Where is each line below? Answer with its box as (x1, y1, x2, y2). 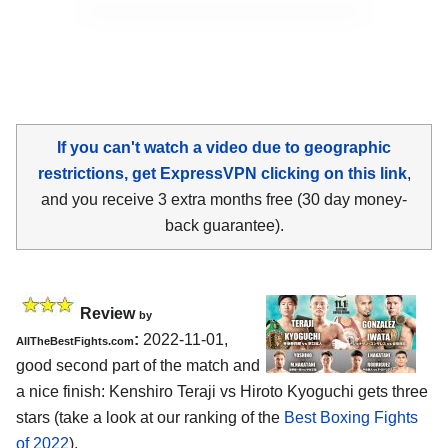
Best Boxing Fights (284, 408, 418, 426)
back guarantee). (164, 216, 284, 234)
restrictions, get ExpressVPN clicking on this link (37, 164, 407, 182)
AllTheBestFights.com (16, 334, 134, 347)
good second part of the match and (16, 356, 260, 374)
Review (80, 304, 139, 322)
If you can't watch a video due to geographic (57, 138, 391, 156)
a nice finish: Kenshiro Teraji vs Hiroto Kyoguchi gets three (16, 382, 428, 400)
